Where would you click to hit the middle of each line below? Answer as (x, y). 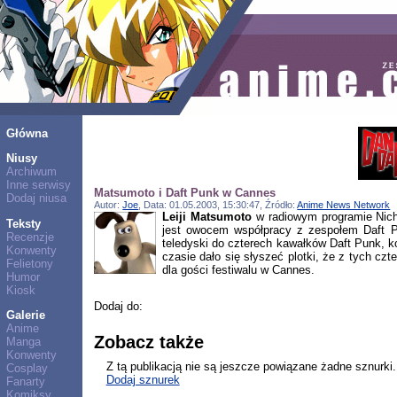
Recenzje (30, 237)
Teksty (23, 223)
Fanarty (25, 381)
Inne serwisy (38, 185)
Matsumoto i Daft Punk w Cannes (185, 192)
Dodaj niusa (36, 198)
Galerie (25, 315)
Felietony (29, 263)
